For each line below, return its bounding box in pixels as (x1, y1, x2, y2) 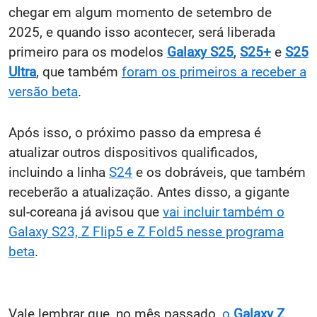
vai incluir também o (163, 203, 284, 220)
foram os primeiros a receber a (122, 63, 306, 80)
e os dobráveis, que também (132, 163, 306, 180)
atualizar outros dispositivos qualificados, (8, 144, 258, 161)
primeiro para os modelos (8, 43, 167, 60)
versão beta (8, 83, 78, 100)
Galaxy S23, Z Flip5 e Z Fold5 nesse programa (8, 223, 284, 240)
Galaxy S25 (167, 43, 234, 60)
